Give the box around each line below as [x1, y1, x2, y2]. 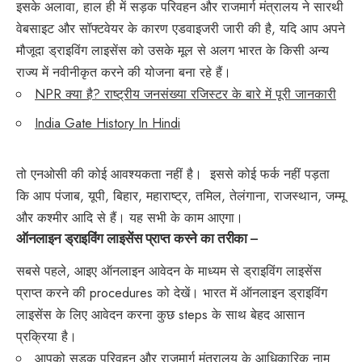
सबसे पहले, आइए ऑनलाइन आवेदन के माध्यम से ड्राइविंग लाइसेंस [16, 262, 322, 281]
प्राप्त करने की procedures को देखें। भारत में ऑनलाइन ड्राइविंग [16, 284, 327, 303]
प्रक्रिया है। [16, 327, 77, 347]
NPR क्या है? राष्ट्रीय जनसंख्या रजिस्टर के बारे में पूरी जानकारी [35, 84, 336, 103]
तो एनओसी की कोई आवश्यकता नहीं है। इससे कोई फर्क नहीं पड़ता [16, 164, 330, 183]
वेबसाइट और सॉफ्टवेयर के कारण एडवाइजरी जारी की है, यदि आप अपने [16, 19, 345, 38]
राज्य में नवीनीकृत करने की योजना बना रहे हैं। [16, 62, 231, 82]
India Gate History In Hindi [35, 113, 180, 133]
